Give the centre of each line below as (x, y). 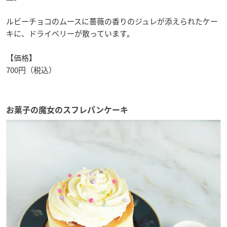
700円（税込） (31, 70)
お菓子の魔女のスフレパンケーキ (67, 110)
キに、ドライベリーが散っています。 (70, 33)
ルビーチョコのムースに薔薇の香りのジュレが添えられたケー (112, 21)
